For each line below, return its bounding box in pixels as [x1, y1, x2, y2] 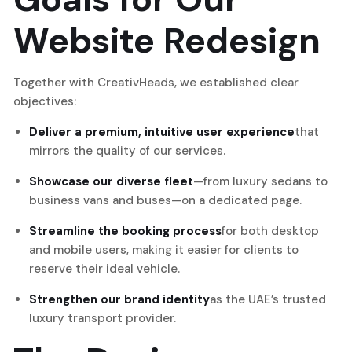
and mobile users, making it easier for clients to [29, 241, 299, 258]
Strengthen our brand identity [29, 291, 210, 307]
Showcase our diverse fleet [29, 173, 193, 189]
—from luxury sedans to [193, 173, 328, 189]
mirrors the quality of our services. [29, 142, 225, 159]
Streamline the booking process [29, 222, 222, 239]
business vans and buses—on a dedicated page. [29, 192, 302, 208]
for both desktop [222, 222, 319, 239]
